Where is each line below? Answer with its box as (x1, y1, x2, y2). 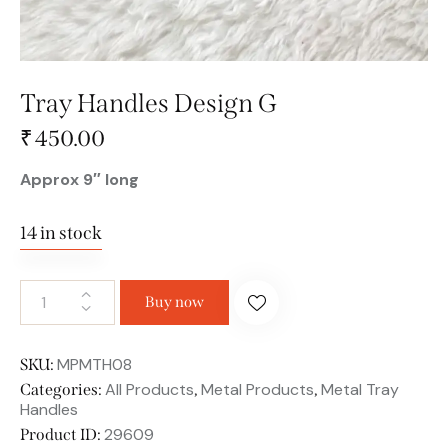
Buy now (145, 292, 204, 311)
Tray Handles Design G (20, 88, 277, 120)
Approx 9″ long (20, 168, 139, 190)
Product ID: (20, 424, 104, 444)
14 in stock (20, 221, 102, 244)
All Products (105, 378, 194, 400)
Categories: (20, 379, 105, 399)
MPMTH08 (57, 353, 132, 375)
